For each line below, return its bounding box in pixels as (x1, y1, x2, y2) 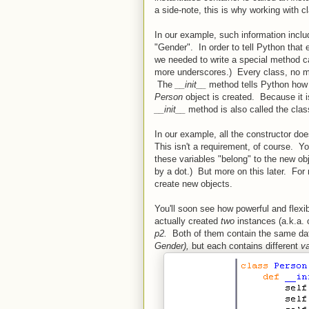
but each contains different (192, 240, 301, 251)
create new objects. (154, 178, 232, 189)
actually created (154, 215, 221, 226)
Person (154, 91, 183, 102)
